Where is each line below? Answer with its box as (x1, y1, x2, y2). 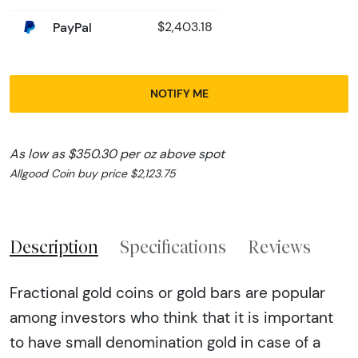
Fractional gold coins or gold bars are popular (10, 282, 325, 302)
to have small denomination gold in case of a (10, 332, 320, 352)
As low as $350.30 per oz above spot (10, 146, 225, 162)
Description (10, 237, 98, 258)
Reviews (248, 237, 311, 258)
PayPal (50, 19, 92, 36)
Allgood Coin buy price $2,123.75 (10, 166, 176, 181)
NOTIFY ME (149, 86, 209, 101)
